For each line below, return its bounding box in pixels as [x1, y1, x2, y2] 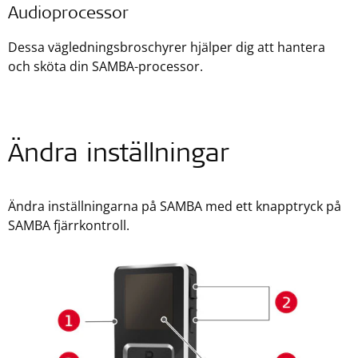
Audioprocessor [8, 6, 129, 23]
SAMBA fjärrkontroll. [8, 217, 129, 234]
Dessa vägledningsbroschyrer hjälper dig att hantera [8, 38, 325, 56]
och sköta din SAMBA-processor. [8, 58, 203, 75]
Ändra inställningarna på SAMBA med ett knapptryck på [8, 197, 341, 215]
